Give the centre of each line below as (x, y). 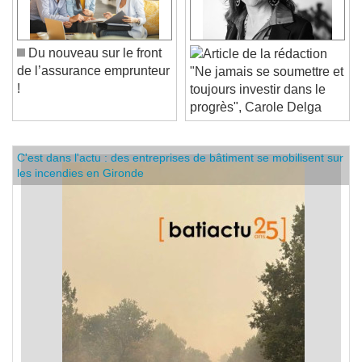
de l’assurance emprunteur (93, 82)
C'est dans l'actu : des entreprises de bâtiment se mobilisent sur (180, 169)
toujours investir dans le (258, 101)
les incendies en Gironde (80, 185)
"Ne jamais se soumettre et (267, 83)
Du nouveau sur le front (93, 65)
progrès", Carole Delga (256, 119)
